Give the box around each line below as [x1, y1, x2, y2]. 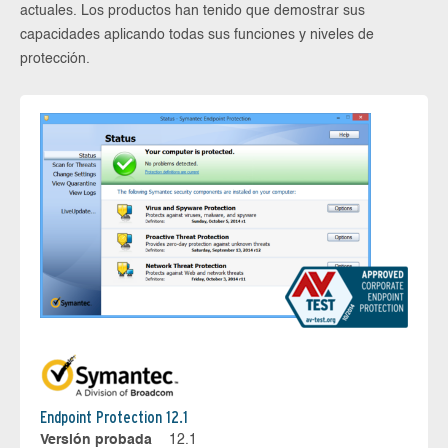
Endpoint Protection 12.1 [40, 407, 188, 427]
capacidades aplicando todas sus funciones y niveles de [20, 28, 374, 42]
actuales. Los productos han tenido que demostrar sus [20, 4, 365, 18]
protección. [20, 52, 90, 66]
